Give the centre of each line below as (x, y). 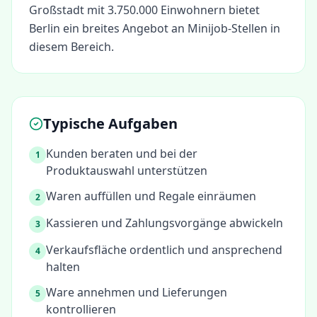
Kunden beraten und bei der (122, 154)
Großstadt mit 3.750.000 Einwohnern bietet (144, 10)
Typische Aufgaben (110, 123)
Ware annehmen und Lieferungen (137, 292)
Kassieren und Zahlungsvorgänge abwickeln (165, 223)
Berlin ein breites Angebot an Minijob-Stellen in (155, 28)
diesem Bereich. (71, 47)
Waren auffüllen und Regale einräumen (151, 196)
